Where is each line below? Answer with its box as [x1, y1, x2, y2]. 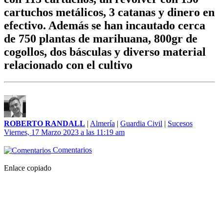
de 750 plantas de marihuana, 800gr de [4, 32, 197, 45]
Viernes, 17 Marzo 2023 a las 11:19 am [4, 128, 125, 137]
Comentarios [51, 146, 92, 154]
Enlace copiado [4, 164, 51, 173]
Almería [90, 119, 115, 128]
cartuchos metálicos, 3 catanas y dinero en [4, 6, 215, 19]
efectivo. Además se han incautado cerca [4, 19, 205, 32]
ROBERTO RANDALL [4, 119, 85, 128]
